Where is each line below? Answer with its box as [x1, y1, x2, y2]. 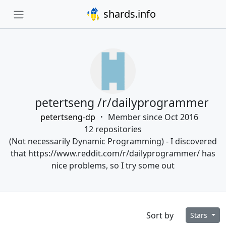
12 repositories [84, 124, 142, 135]
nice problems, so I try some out [51, 160, 175, 171]
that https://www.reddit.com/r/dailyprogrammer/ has [11, 148, 215, 159]
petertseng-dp [38, 111, 97, 123]
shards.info [100, 7, 156, 21]
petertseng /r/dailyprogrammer [31, 94, 209, 110]
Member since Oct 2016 [107, 111, 198, 123]
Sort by [146, 209, 174, 221]
